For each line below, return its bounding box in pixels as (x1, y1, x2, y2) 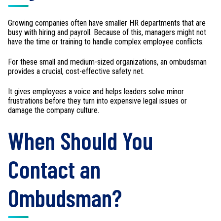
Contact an (8, 154, 101, 184)
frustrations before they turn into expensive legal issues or (8, 96, 187, 106)
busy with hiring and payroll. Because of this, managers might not (8, 27, 206, 37)
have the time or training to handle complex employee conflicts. (8, 37, 204, 46)
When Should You (8, 125, 153, 155)
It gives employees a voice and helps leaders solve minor (8, 87, 184, 97)
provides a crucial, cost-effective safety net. (8, 67, 145, 76)
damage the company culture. (8, 106, 99, 115)
